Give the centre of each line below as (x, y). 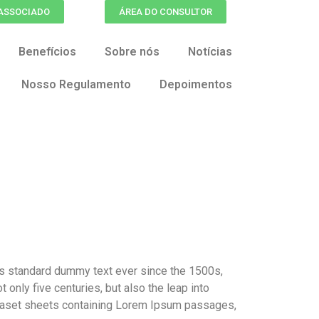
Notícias (210, 52)
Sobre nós (132, 52)
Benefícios (47, 52)
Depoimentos (196, 84)
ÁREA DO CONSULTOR (165, 12)
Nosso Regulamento (76, 84)
